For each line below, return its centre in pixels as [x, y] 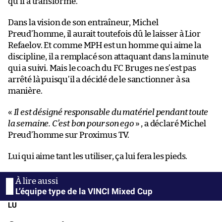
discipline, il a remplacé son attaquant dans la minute [109, 56]
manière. [25, 91]
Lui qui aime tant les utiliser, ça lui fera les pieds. [98, 156]
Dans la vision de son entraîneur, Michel [83, 22]
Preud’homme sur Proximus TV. [69, 135]
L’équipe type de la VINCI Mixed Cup [84, 191]
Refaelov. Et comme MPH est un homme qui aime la [105, 45]
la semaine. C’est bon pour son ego [71, 123]
